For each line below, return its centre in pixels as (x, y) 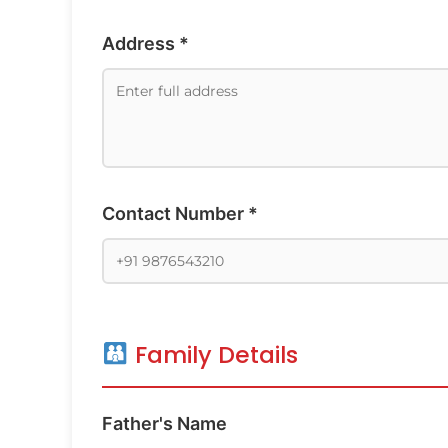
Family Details (213, 354)
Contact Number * (180, 213)
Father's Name (164, 423)
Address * (145, 43)
